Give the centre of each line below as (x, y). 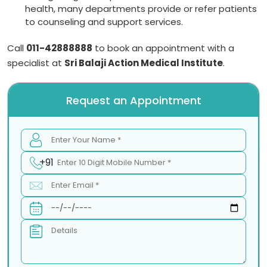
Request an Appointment (133, 100)
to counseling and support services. (104, 21)
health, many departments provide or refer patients (141, 8)
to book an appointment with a (163, 48)
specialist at (36, 63)
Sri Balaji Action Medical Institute (144, 63)
